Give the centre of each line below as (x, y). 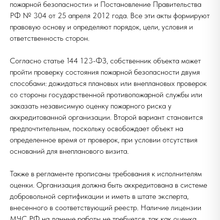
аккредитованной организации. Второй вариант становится (106, 117)
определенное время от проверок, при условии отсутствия (104, 140)
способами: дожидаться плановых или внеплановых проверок (108, 83)
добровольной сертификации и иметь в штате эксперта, (99, 196)
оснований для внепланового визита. (69, 151)
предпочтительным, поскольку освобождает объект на (96, 128)
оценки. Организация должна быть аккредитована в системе (109, 185)
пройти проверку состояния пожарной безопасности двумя (105, 72)
